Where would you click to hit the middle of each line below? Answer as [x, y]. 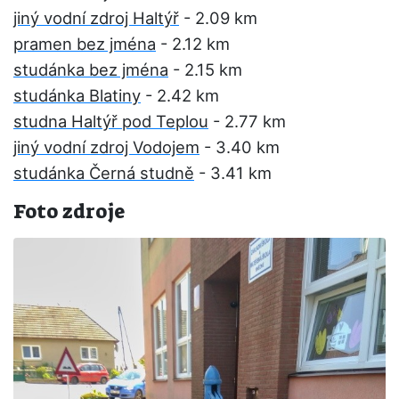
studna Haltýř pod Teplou [111, 121]
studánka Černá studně [104, 173]
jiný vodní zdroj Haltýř [96, 18]
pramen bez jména [85, 44]
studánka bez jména [91, 69]
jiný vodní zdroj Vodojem [106, 147]
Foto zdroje [69, 212]
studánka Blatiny [77, 95]
